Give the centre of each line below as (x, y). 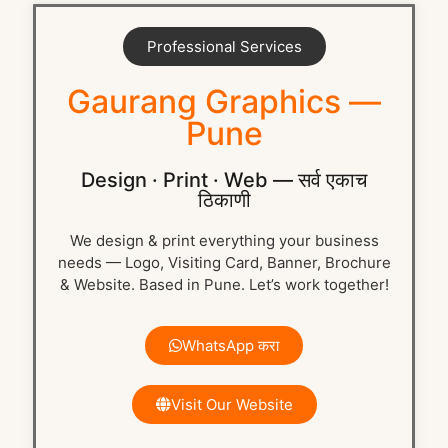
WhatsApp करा (230, 346)
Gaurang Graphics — (224, 102)
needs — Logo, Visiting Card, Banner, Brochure (224, 263)
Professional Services (224, 47)
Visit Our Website (231, 405)
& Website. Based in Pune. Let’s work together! (224, 285)
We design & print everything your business (224, 241)
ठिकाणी (224, 200)
